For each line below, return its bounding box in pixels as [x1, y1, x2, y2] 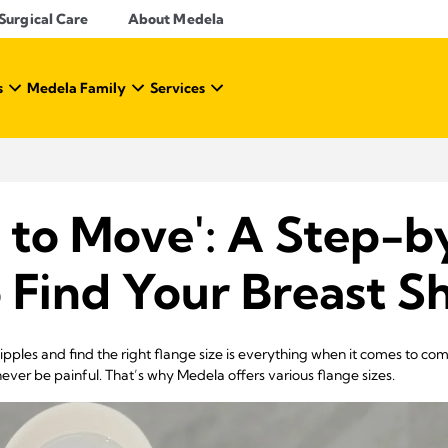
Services [150, 79, 205, 97]
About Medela [128, 10, 224, 28]
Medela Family [27, 79, 126, 97]
